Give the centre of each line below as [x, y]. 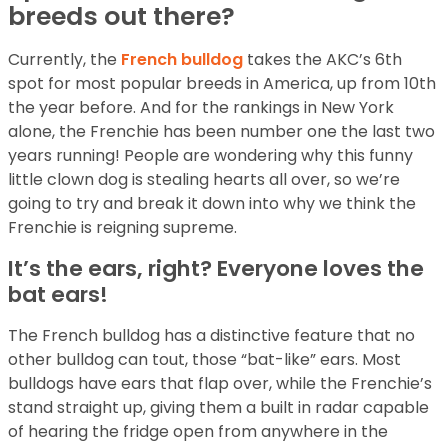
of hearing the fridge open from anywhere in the [198, 432]
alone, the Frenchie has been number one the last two [221, 132]
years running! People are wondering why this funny [210, 156]
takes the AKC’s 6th [322, 60]
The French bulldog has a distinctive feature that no [211, 336]
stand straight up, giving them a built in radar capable [218, 408]
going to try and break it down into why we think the [212, 204]
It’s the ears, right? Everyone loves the [216, 269]
